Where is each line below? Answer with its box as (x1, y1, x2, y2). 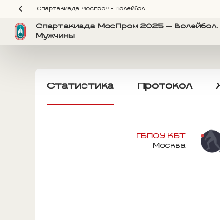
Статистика (47, 82, 114, 91)
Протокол (138, 82, 192, 91)
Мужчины (36, 33, 75, 40)
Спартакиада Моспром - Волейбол (37, 6, 145, 11)
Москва (153, 142, 186, 149)
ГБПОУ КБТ (137, 132, 186, 139)
